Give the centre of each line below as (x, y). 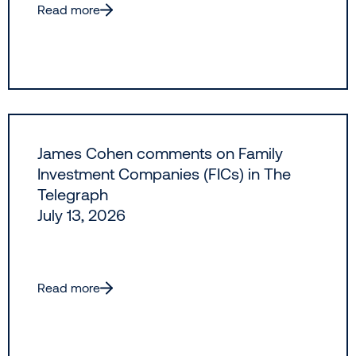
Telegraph (73, 194)
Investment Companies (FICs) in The (164, 174)
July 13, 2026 (81, 215)
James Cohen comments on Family (160, 153)
